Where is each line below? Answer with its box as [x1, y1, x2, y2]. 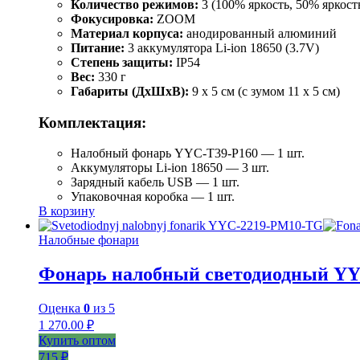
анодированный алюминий [183, 26, 337, 40]
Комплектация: [39, 113, 146, 131]
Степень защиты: [71, 55, 173, 69]
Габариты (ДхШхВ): [71, 84, 189, 98]
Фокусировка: [71, 11, 153, 26]
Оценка [39, 301, 84, 316]
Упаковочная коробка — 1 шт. [71, 190, 235, 204]
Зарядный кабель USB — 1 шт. [71, 175, 239, 190]
